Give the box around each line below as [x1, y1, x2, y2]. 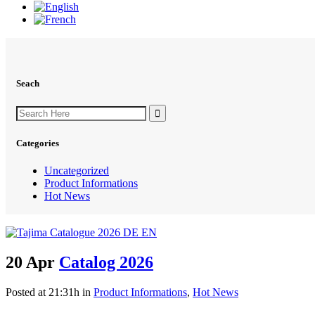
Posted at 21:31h [6, 285, 79, 298]
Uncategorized [44, 164, 109, 176]
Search [15, 104, 46, 117]
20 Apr [6, 252, 55, 271]
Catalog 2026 [59, 252, 153, 271]
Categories [16, 137, 59, 148]
